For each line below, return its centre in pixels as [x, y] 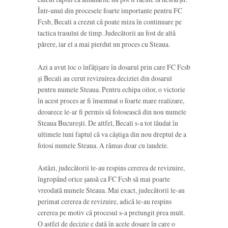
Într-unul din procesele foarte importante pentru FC [110, 11]
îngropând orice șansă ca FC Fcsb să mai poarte [104, 179]
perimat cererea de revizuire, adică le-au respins [105, 201]
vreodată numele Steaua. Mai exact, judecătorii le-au [111, 190]
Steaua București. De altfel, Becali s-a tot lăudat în [108, 123]
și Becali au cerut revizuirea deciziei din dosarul [105, 78]
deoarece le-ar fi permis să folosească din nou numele [112, 111]
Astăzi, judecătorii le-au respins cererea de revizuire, [111, 167]
